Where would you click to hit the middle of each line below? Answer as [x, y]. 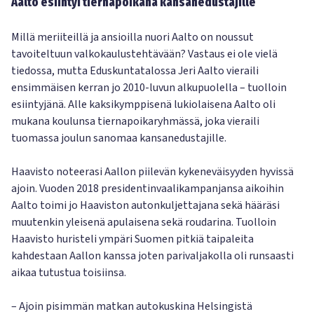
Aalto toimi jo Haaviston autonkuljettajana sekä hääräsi [145, 205]
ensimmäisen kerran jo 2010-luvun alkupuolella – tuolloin [149, 88]
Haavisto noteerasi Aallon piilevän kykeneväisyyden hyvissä [152, 172]
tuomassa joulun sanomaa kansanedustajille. [119, 138]
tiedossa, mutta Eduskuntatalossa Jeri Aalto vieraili [135, 71]
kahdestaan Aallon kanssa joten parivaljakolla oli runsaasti [152, 256]
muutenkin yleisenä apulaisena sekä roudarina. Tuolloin [144, 222]
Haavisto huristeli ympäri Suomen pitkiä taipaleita [132, 239]
